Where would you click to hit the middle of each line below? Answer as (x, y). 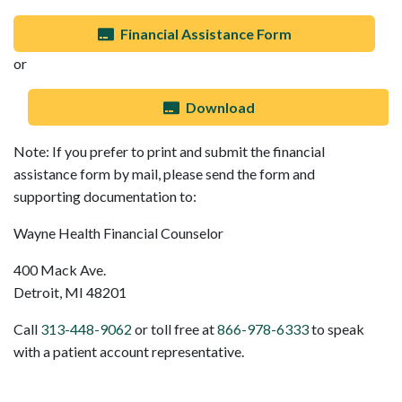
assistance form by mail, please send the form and (164, 174)
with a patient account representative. (129, 352)
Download (218, 108)
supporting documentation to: (105, 197)
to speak (336, 329)
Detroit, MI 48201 (70, 293)
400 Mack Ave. (60, 270)
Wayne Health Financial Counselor (118, 233)
